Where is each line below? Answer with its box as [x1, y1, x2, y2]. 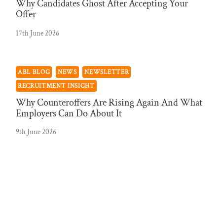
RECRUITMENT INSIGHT [18, 81, 95, 91]
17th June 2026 [16, 28, 59, 38]
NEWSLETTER [84, 68, 129, 77]
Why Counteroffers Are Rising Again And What [16, 96, 202, 109]
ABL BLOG [18, 68, 50, 77]
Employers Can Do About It [16, 107, 122, 120]
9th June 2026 [16, 127, 56, 137]
